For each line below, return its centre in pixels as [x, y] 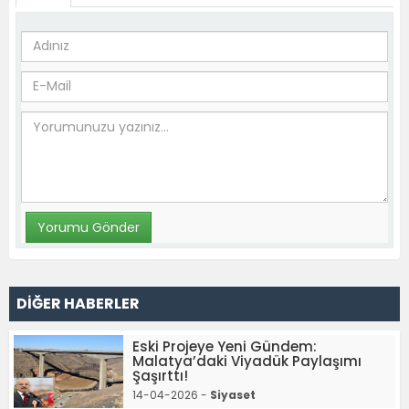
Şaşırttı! [160, 375]
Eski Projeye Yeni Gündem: [225, 346]
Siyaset [233, 394]
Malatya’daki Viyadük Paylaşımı [247, 361]
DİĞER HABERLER [78, 303]
